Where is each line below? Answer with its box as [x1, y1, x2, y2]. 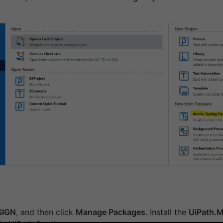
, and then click [16, 207, 76, 218]
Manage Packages [76, 207, 145, 218]
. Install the [145, 207, 189, 218]
